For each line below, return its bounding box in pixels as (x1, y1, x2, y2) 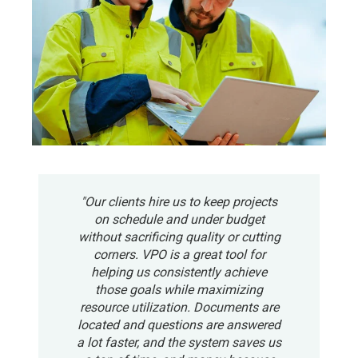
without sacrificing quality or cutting (78, 229, 280, 245)
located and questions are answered (78, 317, 280, 333)
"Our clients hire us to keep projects (81, 194, 277, 210)
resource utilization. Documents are (79, 300, 279, 316)
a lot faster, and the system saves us (77, 335, 281, 351)
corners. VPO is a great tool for (93, 247, 265, 263)
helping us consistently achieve (91, 265, 267, 280)
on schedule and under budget (93, 212, 265, 228)
